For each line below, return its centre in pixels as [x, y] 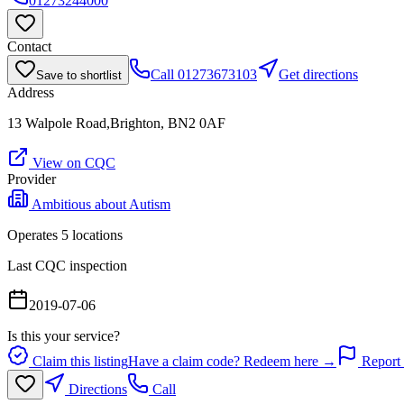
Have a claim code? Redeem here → [232, 362]
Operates [34, 235]
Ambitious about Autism [101, 205]
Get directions [318, 75]
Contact [29, 47]
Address [31, 93]
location [93, 235]
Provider [32, 179]
